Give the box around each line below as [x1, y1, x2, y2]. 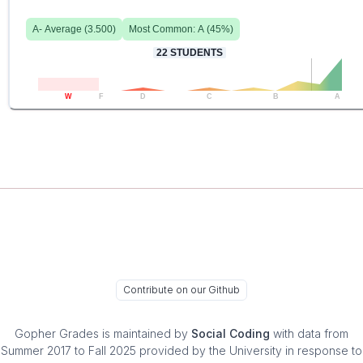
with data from [273, 327, 348, 341]
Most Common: [129, 23, 198, 36]
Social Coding [191, 327, 270, 341]
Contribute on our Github [123, 284, 240, 297]
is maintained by [99, 327, 188, 341]
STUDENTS [168, 47, 223, 59]
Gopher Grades [15, 327, 99, 341]
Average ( [42, 23, 88, 36]
